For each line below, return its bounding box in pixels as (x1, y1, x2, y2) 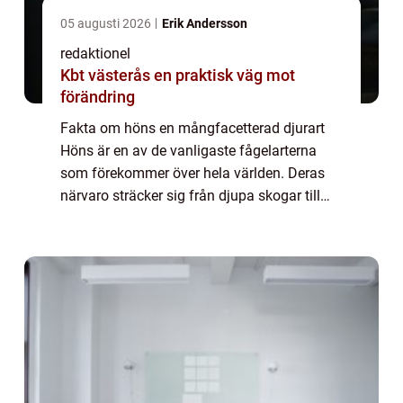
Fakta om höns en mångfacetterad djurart (60, 120, 325, 138)
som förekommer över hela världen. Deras (60, 165, 325, 183)
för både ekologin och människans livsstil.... (60, 232, 338, 250)
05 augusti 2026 (60, 16, 154, 31)
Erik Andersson (162, 16, 247, 31)
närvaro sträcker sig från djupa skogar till (60, 187, 320, 205)
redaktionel (60, 45, 130, 63)
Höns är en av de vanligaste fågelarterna (60, 142, 317, 160)
